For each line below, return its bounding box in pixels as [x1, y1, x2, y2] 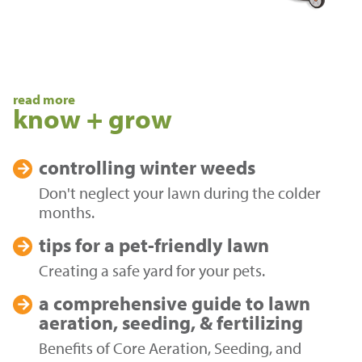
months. [39, 202, 95, 223]
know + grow [13, 100, 172, 137]
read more [13, 90, 75, 108]
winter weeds [136, 155, 255, 180]
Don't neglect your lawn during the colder [39, 183, 321, 204]
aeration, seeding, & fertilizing [39, 310, 303, 335]
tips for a [39, 233, 115, 258]
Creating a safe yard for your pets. [39, 260, 265, 281]
